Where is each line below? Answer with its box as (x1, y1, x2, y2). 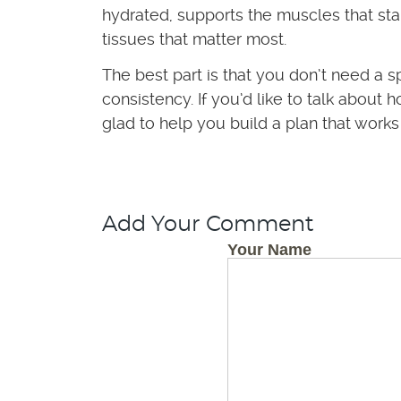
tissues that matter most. (102, 30, 286, 48)
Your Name (227, 241, 311, 259)
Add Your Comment (102, 214, 314, 235)
